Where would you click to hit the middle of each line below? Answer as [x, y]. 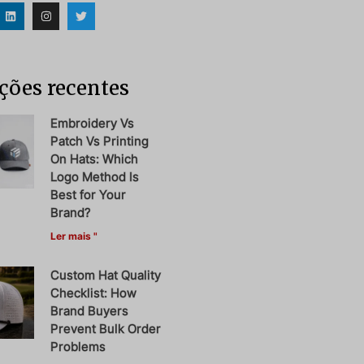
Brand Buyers [90, 310]
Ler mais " [74, 236]
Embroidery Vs [93, 123]
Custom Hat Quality [106, 275]
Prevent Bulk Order [106, 328]
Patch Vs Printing [100, 141]
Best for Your [89, 194]
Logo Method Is [95, 176]
